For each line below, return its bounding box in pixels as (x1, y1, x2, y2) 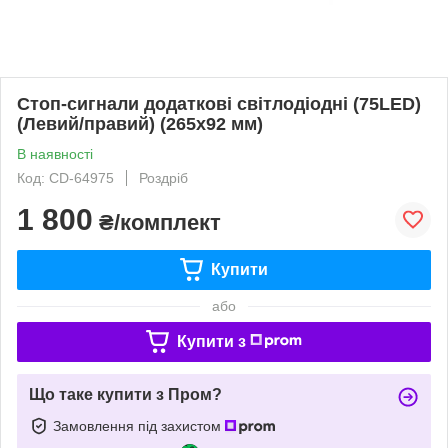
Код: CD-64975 (17, 169, 114, 186)
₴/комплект (93, 209, 221, 235)
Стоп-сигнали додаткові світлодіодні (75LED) (17, 93, 421, 114)
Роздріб (139, 169, 188, 186)
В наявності (17, 145, 93, 162)
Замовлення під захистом (53, 417, 225, 434)
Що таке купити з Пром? (29, 385, 222, 403)
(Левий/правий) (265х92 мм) (17, 113, 263, 134)
